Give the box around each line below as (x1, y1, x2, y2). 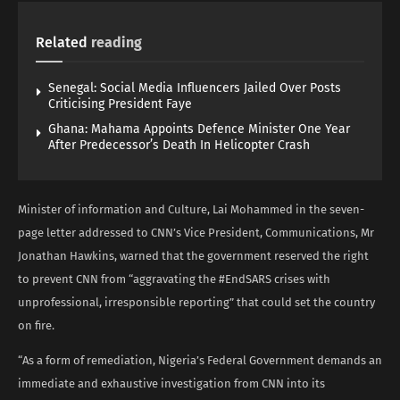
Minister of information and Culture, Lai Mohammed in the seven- (18, 202, 364, 216)
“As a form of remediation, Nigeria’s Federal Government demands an (18, 353, 382, 367)
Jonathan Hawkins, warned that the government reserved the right (18, 248, 369, 262)
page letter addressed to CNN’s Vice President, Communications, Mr (18, 225, 374, 239)
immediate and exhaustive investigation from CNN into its (18, 376, 325, 390)
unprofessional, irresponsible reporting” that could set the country (18, 295, 375, 309)
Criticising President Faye (48, 96, 192, 112)
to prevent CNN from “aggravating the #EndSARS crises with (18, 271, 330, 286)
